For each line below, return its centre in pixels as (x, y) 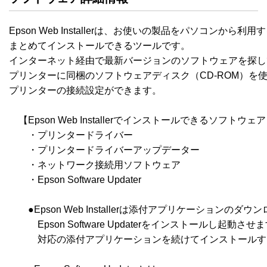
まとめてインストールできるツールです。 (100, 45)
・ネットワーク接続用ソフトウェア (95, 164)
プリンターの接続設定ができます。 (85, 90)
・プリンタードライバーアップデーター (104, 150)
